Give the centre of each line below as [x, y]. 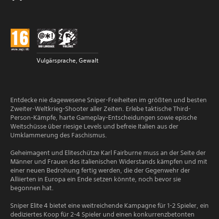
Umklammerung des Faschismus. [59, 135]
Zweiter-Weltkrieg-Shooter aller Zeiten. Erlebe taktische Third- [100, 109]
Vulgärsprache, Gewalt [67, 60]
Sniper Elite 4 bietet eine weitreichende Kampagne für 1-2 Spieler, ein [109, 206]
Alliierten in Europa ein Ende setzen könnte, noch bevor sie [96, 179]
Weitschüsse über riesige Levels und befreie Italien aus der [94, 126]
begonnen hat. [32, 188]
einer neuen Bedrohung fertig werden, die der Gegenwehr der [100, 170]
